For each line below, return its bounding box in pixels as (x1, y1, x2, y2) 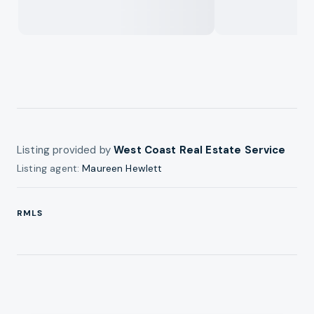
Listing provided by (17, 142, 114, 157)
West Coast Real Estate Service (114, 142, 286, 157)
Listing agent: (17, 161, 83, 175)
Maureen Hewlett (82, 161, 163, 175)
